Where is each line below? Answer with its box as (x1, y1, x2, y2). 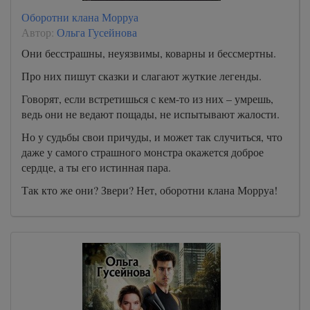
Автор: (21, 25, 57, 39)
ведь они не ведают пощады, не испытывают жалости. (21, 107, 280, 121)
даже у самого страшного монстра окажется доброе (21, 145, 264, 159)
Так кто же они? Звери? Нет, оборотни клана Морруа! (21, 183, 277, 197)
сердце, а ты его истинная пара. (21, 160, 171, 174)
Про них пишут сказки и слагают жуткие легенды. (21, 69, 262, 83)
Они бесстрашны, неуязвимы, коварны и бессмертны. (21, 46, 276, 60)
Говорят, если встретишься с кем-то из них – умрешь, (21, 91, 273, 106)
